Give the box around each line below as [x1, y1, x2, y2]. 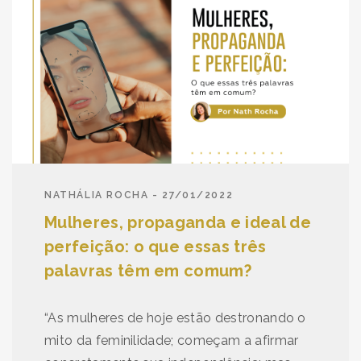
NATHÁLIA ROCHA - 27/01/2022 [44, 189, 234, 201]
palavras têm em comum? [44, 260, 252, 280]
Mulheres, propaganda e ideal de [44, 212, 311, 232]
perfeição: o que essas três [44, 236, 267, 256]
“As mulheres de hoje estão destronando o [44, 309, 306, 326]
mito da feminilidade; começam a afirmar [44, 332, 299, 348]
